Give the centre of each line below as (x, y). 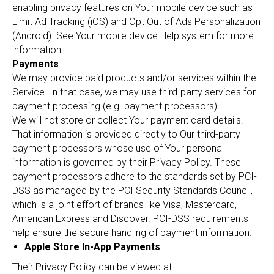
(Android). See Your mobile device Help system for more (133, 36)
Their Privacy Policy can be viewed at (92, 267)
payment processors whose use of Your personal (118, 148)
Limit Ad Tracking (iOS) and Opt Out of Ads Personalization (136, 22)
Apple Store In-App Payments (92, 247)
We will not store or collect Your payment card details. (128, 120)
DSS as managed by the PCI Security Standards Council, (132, 191)
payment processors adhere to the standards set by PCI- (135, 176)
